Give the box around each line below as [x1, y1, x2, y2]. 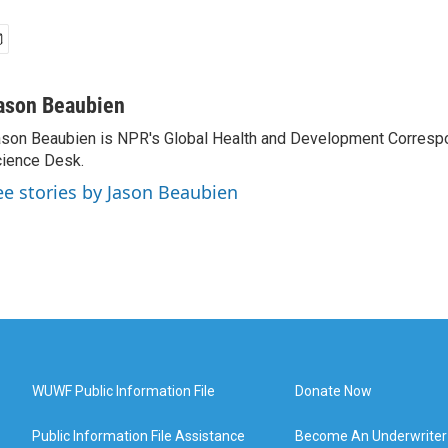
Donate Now [295, 382, 373, 399]
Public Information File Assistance [32, 427, 245, 444]
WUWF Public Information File [32, 382, 215, 399]
